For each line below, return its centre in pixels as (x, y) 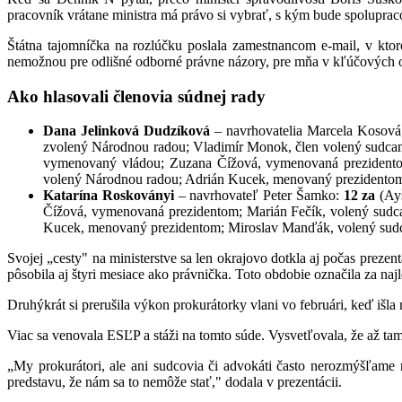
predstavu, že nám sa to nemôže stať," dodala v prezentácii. (175, 382)
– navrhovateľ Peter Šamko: (261, 196)
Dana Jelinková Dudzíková (129, 131)
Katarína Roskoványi (111, 196)
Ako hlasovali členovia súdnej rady (136, 96)
